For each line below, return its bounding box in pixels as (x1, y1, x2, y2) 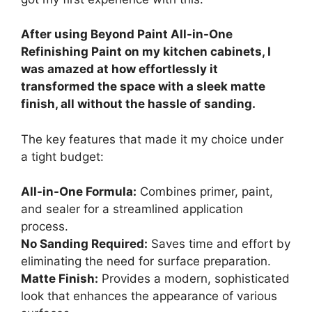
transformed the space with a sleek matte (21, 79, 265, 94)
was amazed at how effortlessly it (21, 62, 218, 77)
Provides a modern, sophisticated (98, 272, 290, 286)
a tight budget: (21, 149, 104, 164)
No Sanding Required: (21, 237, 148, 251)
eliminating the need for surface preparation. (21, 254, 271, 269)
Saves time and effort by (148, 237, 290, 251)
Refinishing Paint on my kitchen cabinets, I (21, 45, 271, 59)
